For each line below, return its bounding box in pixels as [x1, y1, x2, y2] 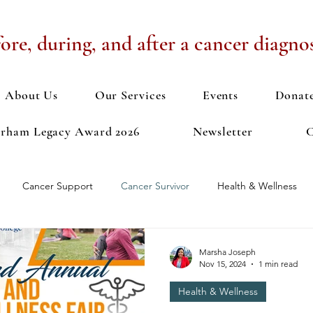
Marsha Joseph [199, 247, 256, 257]
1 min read [259, 259, 298, 269]
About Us [5, 87, 59, 103]
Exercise [82, 235, 119, 248]
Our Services [94, 87, 166, 103]
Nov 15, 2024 [199, 259, 246, 269]
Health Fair [147, 235, 194, 248]
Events [202, 87, 239, 103]
